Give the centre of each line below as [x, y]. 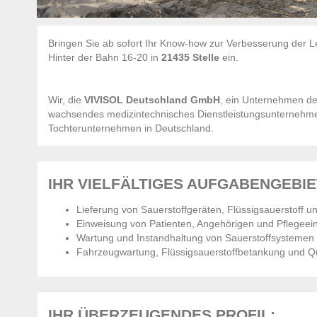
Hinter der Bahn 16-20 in [105, 58]
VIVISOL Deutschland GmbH [151, 100]
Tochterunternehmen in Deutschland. [131, 128]
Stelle [207, 58]
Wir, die [65, 100]
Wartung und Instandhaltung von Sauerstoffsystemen [195, 238]
